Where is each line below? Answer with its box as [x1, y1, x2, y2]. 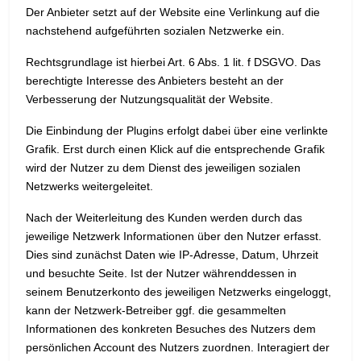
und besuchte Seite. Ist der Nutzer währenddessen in [26, 267, 297, 280]
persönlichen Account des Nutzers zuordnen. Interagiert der [26, 341, 330, 355]
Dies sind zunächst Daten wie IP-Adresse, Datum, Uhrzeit [26, 248, 318, 262]
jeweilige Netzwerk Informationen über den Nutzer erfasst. [26, 230, 322, 243]
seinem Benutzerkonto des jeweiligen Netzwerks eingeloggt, [26, 285, 331, 299]
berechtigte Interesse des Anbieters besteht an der [26, 74, 284, 88]
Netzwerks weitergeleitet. [26, 180, 153, 193]
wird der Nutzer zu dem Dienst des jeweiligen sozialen [26, 161, 301, 175]
